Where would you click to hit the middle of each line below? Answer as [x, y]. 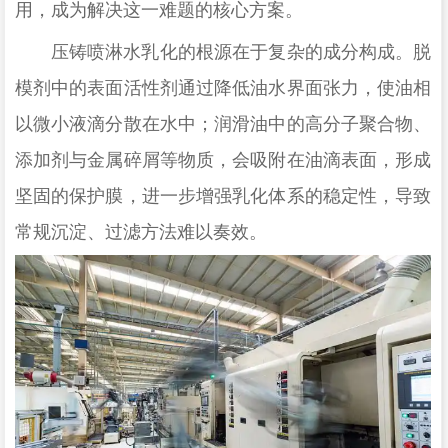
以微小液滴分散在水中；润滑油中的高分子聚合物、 [223, 123]
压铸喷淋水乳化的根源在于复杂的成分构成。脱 [241, 51]
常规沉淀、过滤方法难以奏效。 [140, 231]
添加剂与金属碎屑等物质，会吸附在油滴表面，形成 [223, 159]
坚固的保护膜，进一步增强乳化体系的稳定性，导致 [223, 195]
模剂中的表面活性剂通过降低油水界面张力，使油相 [223, 87]
